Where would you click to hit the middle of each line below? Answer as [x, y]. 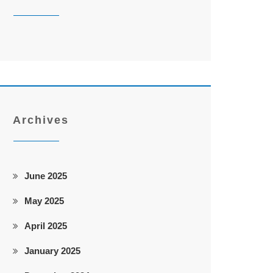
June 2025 [46, 176]
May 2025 [44, 201]
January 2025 [52, 251]
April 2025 [46, 226]
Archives [41, 120]
